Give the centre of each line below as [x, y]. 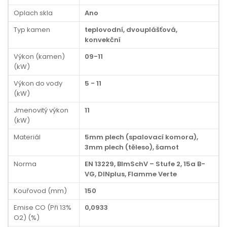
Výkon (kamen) [39, 56]
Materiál [27, 137]
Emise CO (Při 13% [43, 207]
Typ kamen [32, 30]
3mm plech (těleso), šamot [132, 147]
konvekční [103, 40]
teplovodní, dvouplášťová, [131, 30]
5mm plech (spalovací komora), [141, 137]
